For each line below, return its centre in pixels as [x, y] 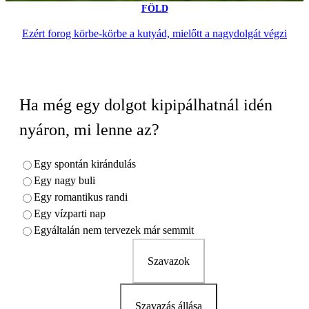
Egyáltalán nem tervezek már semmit [114, 230]
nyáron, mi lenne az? [89, 129]
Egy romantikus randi [81, 197]
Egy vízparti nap [70, 213]
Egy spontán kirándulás [85, 163]
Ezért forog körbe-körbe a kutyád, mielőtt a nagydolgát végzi [154, 33]
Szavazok [168, 261]
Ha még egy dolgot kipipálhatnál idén [146, 104]
